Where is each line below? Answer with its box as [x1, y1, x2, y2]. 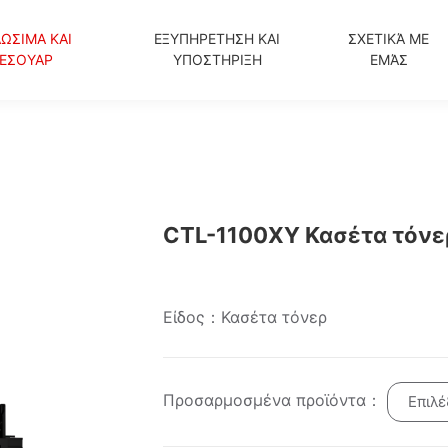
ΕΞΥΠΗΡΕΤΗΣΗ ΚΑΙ [154, 29, 281, 47]
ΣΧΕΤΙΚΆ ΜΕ [348, 29, 430, 47]
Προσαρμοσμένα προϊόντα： [162, 390, 387, 411]
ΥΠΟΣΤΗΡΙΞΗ [172, 50, 262, 68]
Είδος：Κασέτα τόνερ [162, 307, 327, 327]
